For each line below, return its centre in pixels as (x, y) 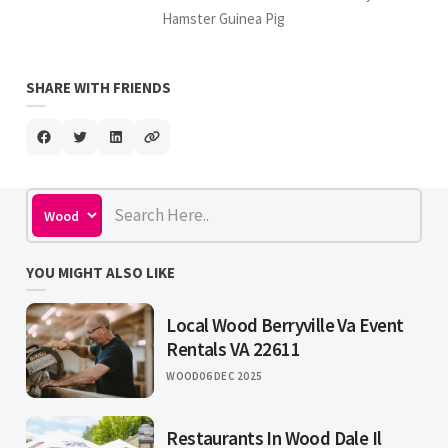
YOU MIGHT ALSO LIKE (101, 273)
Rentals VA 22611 (233, 349)
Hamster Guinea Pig (224, 18)
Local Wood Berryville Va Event (285, 325)
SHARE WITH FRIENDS (99, 87)
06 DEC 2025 (231, 376)
